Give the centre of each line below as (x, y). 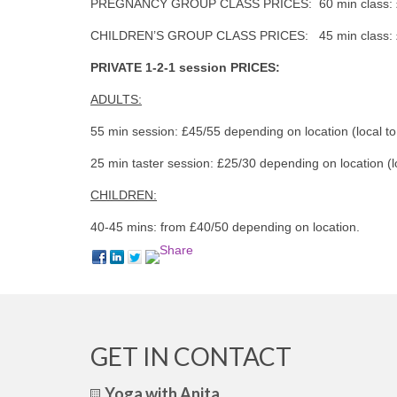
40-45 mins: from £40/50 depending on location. (225, 226)
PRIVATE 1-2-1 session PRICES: (185, 67)
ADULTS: (116, 99)
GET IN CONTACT (191, 356)
